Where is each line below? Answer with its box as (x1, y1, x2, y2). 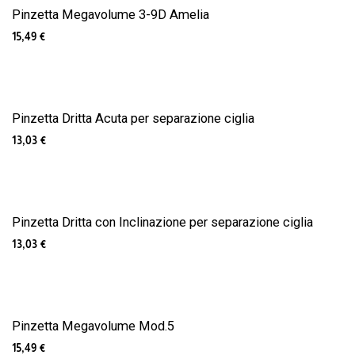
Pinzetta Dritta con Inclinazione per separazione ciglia (12, 215, 313, 231)
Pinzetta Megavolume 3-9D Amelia (12, 7, 209, 23)
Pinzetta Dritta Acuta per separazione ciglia (12, 111, 254, 127)
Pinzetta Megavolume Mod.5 (12, 319, 174, 334)
